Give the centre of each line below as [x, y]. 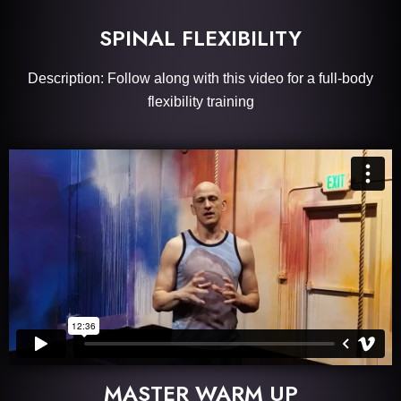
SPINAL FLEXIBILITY [200, 38]
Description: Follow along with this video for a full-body [200, 78]
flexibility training [200, 102]
